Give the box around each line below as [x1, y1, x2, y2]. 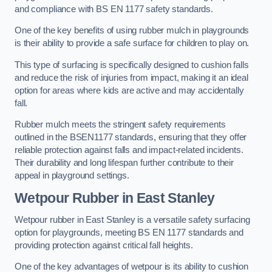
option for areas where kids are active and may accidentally [15, 85, 244, 95]
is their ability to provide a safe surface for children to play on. [15, 38, 252, 49]
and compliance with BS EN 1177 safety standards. [15, 4, 214, 14]
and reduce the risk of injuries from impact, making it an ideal [15, 72, 248, 83]
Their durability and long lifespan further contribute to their [15, 158, 234, 168]
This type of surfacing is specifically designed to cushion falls [15, 59, 249, 70]
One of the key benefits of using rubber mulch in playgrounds [15, 25, 250, 36]
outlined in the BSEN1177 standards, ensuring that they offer [15, 132, 247, 143]
